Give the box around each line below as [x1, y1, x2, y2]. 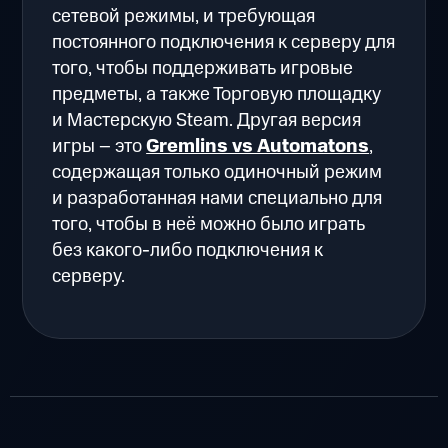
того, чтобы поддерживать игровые [52, 54, 354, 82]
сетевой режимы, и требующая [52, 2, 316, 30]
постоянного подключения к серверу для [52, 28, 396, 56]
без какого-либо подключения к [52, 236, 324, 264]
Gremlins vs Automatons [146, 132, 370, 160]
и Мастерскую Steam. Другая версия [52, 106, 362, 134]
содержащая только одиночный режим [52, 158, 383, 186]
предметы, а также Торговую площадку [52, 80, 382, 108]
